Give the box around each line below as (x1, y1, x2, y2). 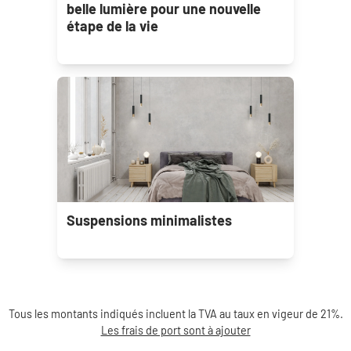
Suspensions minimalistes (67, 211, 232, 229)
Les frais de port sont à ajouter (100, 323, 251, 337)
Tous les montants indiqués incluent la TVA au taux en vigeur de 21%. (8, 306, 343, 320)
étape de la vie (67, 16, 158, 34)
